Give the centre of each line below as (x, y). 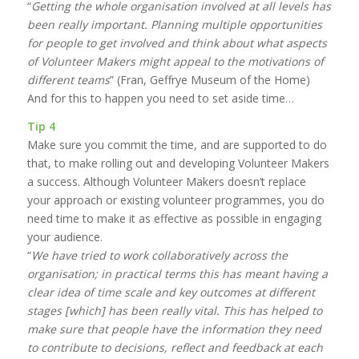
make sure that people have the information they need (174, 329)
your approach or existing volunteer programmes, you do (175, 200)
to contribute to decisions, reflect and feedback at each (175, 347)
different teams (68, 80)
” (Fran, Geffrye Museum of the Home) (210, 80)
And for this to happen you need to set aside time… (160, 99)
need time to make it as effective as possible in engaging (174, 218)
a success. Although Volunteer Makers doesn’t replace (166, 181)
